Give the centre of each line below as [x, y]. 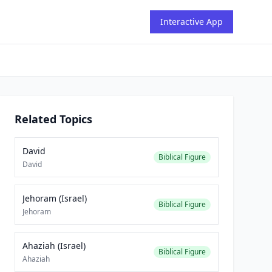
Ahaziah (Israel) [54, 246]
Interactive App [192, 22]
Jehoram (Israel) [55, 198]
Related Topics [53, 119]
